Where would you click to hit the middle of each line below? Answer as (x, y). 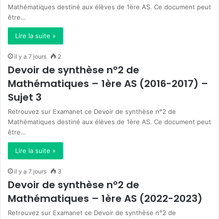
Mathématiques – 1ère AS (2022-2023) (105, 198)
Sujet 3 (25, 97)
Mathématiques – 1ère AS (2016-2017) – (108, 84)
